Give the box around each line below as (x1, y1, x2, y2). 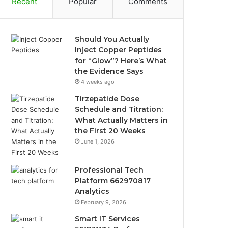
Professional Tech (75, 165, 144, 175)
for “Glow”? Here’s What (75, 55, 167, 65)
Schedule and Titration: (75, 104, 163, 114)
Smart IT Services (75, 214, 140, 223)
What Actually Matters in (75, 115, 168, 125)
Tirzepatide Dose (75, 94, 140, 103)
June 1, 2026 (81, 137, 115, 145)
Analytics (75, 186, 110, 196)
